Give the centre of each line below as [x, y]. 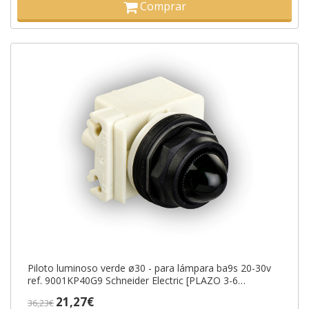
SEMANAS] [52, 293]
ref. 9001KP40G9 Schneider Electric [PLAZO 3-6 [133, 281]
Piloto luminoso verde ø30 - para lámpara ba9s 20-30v [149, 268]
